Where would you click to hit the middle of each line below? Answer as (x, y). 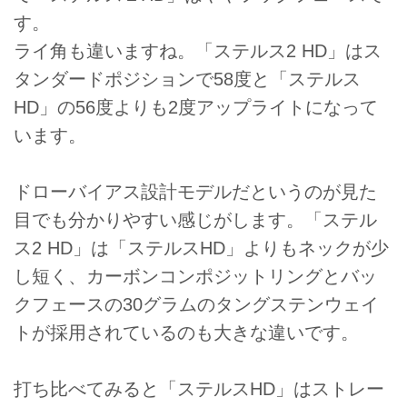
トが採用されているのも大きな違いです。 (186, 332)
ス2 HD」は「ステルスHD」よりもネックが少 (201, 248)
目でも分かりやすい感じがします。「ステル (195, 219)
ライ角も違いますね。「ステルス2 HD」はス (198, 50)
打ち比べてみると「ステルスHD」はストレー (199, 389)
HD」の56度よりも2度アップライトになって (196, 107)
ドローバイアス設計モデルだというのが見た (195, 191)
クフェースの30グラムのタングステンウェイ (196, 304)
